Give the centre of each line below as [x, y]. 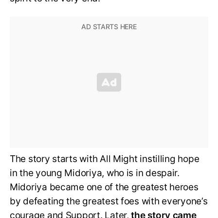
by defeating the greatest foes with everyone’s [109, 201]
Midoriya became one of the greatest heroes [104, 187]
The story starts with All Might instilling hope [105, 159]
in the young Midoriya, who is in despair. [95, 173]
